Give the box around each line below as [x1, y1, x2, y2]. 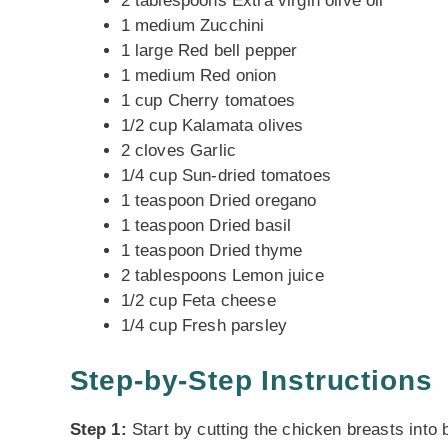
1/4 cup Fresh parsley [120, 316, 288, 335]
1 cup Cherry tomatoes [120, 91, 296, 110]
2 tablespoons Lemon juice [120, 266, 324, 285]
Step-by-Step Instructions [69, 364, 433, 396]
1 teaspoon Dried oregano [120, 191, 317, 210]
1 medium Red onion [120, 66, 277, 85]
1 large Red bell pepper [120, 41, 298, 60]
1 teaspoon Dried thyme [120, 241, 303, 260]
